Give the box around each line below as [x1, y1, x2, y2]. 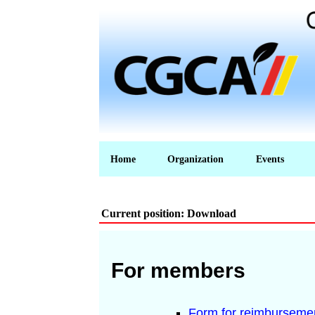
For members [111, 258, 245, 282]
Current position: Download [101, 207, 236, 219]
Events [256, 153, 284, 165]
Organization [167, 153, 224, 165]
